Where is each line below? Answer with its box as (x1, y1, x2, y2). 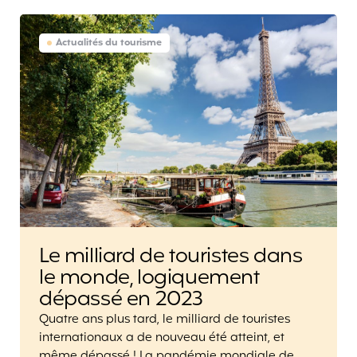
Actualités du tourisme (56, 36, 162, 51)
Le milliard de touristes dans (39, 241, 303, 273)
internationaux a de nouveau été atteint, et (39, 329, 284, 348)
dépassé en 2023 (39, 284, 204, 316)
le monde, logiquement (39, 262, 260, 295)
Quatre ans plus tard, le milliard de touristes (39, 311, 290, 330)
